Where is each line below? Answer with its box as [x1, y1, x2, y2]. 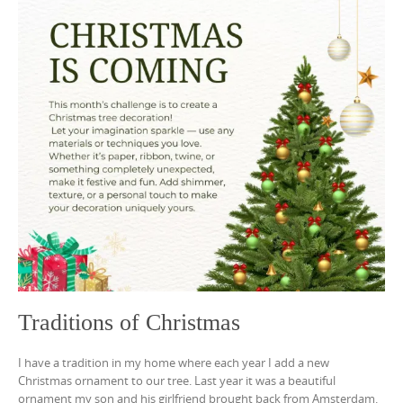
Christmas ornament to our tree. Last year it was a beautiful [18, 372, 336, 390]
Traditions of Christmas [18, 309, 240, 336]
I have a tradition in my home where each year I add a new [18, 354, 329, 372]
